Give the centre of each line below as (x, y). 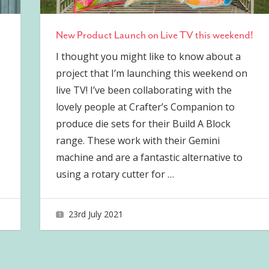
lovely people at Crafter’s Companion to (145, 107)
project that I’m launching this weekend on (151, 74)
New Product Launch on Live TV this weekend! (154, 35)
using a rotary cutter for (111, 174)
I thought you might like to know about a (148, 57)
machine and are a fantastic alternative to (149, 158)
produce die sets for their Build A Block (143, 124)
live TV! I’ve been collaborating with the (144, 90)
